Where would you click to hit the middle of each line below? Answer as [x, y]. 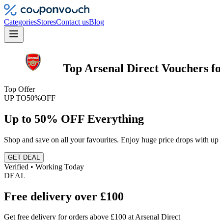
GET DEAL [24, 157]
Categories [20, 22]
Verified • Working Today [44, 166]
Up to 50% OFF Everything [74, 119]
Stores [46, 22]
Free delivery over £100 [64, 196]
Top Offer [19, 89]
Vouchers [185, 68]
